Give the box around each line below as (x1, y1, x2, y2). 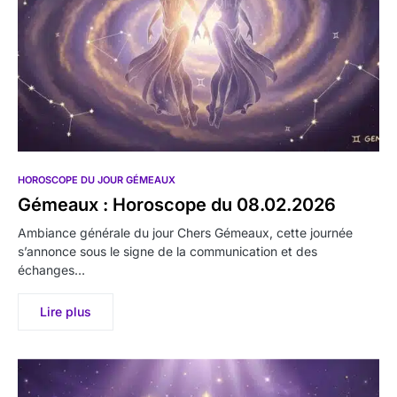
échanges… (18, 262, 85, 278)
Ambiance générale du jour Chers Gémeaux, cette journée (18, 225, 353, 241)
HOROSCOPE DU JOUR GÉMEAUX (18, 174, 175, 187)
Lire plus (40, 304, 91, 320)
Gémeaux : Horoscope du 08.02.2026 (18, 194, 336, 216)
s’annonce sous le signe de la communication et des (18, 244, 317, 260)
